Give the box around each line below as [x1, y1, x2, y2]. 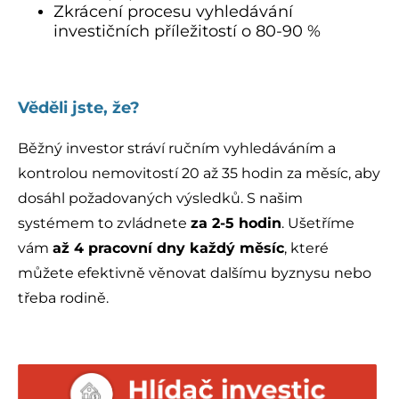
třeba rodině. [18, 289, 109, 307]
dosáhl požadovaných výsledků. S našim [18, 190, 303, 208]
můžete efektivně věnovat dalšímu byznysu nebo [18, 265, 371, 282]
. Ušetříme [281, 215, 354, 232]
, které [284, 240, 329, 257]
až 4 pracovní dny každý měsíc [53, 240, 284, 257]
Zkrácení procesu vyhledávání [53, 2, 293, 22]
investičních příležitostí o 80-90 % [53, 21, 321, 42]
